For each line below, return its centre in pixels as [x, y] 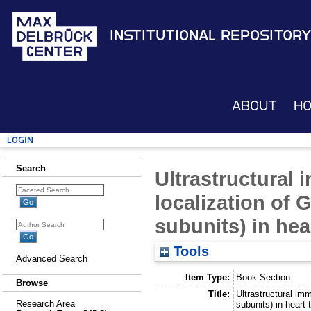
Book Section [263, 277]
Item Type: [207, 277]
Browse [32, 283]
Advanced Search [52, 259]
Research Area [45, 304]
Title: [219, 294]
